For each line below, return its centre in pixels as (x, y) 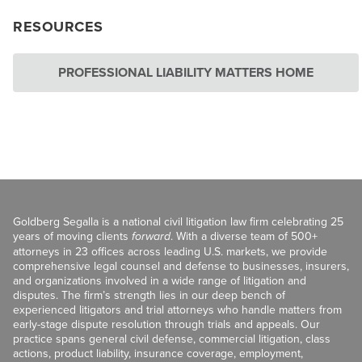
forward (151, 237)
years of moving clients (72, 236)
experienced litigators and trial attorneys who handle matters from (177, 310)
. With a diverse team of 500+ (244, 236)
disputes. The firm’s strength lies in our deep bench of (149, 295)
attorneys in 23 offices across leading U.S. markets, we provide (170, 252)
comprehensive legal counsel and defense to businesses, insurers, (181, 266)
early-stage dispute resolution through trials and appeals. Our (166, 324)
